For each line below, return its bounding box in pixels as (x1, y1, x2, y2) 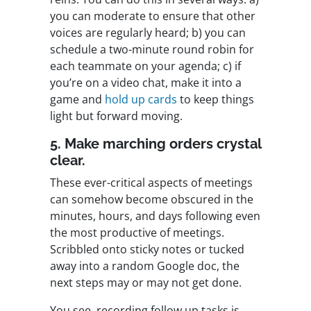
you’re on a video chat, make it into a (50, 75, 242, 91)
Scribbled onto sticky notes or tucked (50, 242, 244, 258)
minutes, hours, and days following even (50, 208, 260, 224)
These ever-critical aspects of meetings (50, 175, 253, 191)
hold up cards (105, 92, 177, 108)
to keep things (177, 92, 254, 108)
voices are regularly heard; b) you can (50, 25, 246, 41)
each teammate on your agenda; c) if (50, 58, 241, 74)
